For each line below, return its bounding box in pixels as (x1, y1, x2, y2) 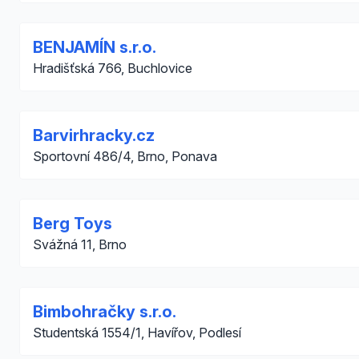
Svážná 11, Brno (33, 236, 127, 252)
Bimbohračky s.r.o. (33, 302, 176, 321)
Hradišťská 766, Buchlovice (33, 60, 192, 76)
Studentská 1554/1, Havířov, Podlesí (33, 325, 241, 341)
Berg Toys (33, 214, 112, 233)
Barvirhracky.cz (33, 126, 155, 145)
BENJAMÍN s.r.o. (33, 38, 156, 57)
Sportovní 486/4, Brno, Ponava (33, 148, 217, 164)
